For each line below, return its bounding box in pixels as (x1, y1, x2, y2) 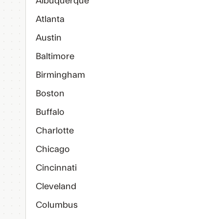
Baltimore (36, 52, 74, 61)
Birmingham (36, 71, 85, 79)
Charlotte (36, 127, 74, 135)
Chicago (36, 145, 70, 153)
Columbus (36, 201, 78, 209)
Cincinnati (36, 164, 77, 172)
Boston (36, 89, 65, 98)
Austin (36, 34, 62, 42)
